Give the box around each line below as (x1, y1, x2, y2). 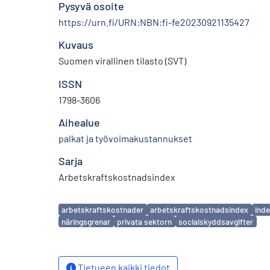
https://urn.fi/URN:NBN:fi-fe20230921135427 (58, 16, 250, 28)
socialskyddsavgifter (178, 216, 254, 227)
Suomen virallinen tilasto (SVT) (58, 54, 186, 66)
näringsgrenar (61, 216, 111, 227)
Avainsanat (58, 197, 110, 211)
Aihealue (58, 115, 100, 129)
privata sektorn (117, 216, 172, 227)
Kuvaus (58, 37, 93, 51)
